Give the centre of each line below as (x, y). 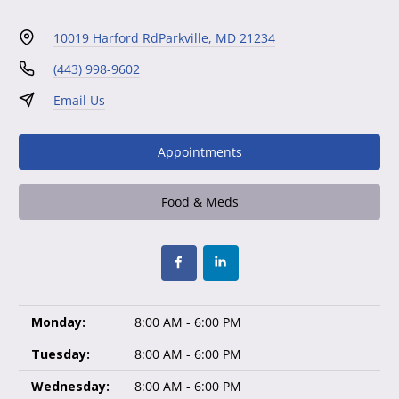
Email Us (79, 100)
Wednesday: (70, 386)
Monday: (58, 322)
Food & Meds (199, 202)
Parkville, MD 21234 (216, 37)
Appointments (199, 152)
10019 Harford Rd (106, 37)
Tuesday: (61, 354)
